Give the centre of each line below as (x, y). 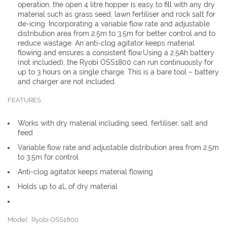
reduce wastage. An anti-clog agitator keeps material (106, 43)
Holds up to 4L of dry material (68, 186)
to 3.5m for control (48, 157)
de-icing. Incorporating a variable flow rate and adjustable (114, 24)
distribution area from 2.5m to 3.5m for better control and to (117, 33)
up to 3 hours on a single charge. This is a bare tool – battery (118, 72)
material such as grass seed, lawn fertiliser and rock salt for (117, 14)
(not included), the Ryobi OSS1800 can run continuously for (116, 62)
